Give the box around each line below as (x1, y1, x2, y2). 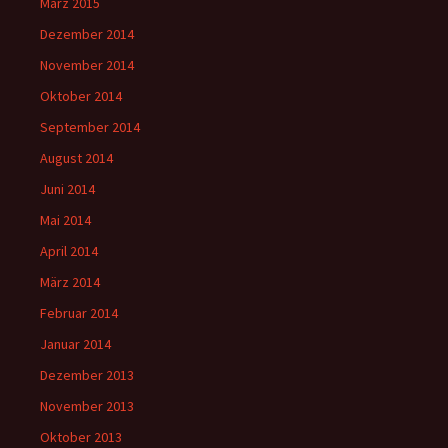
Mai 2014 (40, 211, 91, 229)
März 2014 (40, 273, 100, 291)
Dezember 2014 (40, 25, 134, 43)
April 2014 (40, 242, 98, 260)
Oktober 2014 (40, 87, 122, 105)
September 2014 (40, 118, 140, 136)
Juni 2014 (40, 180, 95, 198)
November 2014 (40, 56, 134, 74)
